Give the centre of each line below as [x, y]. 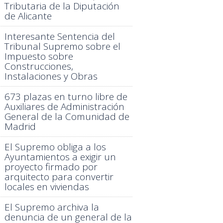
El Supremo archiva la [52, 207]
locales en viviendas [47, 186]
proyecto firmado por [51, 167]
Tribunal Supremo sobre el [62, 46]
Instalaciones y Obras [51, 76]
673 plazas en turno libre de [66, 96]
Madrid [20, 126]
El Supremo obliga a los [55, 147]
